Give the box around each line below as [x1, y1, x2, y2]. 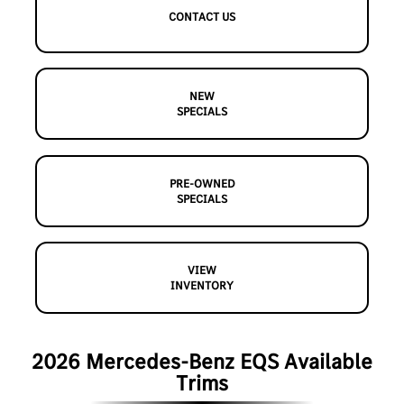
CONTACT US [169, 9, 235, 25]
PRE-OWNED [169, 175, 235, 191]
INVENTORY [170, 278, 234, 294]
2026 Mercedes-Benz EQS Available [32, 346, 372, 376]
